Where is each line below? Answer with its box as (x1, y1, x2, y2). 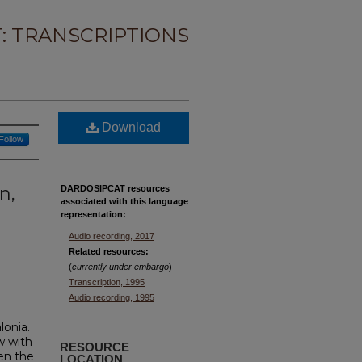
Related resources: (69, 246, 149, 256)
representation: (61, 209, 126, 219)
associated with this (61, 196, 146, 206)
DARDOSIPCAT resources (61, 183, 170, 193)
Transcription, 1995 (69, 277, 145, 287)
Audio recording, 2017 (69, 231, 154, 241)
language (146, 196, 188, 206)
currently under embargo (72, 262, 169, 271)
